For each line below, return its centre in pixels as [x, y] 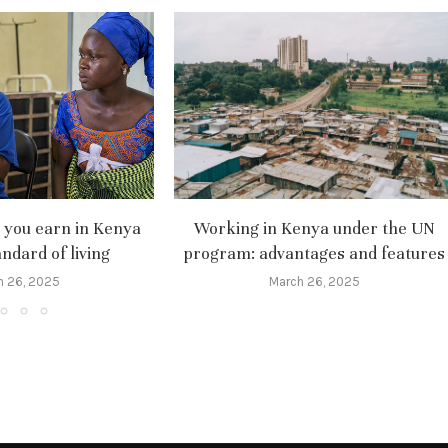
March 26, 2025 [314, 281]
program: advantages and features [314, 253]
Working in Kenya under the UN [314, 228]
